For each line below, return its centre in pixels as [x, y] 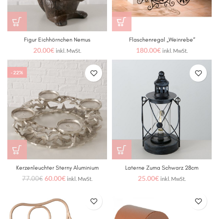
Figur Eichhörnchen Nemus [57, 40]
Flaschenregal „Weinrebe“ [162, 40]
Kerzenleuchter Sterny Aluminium [57, 168]
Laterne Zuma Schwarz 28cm [162, 168]
